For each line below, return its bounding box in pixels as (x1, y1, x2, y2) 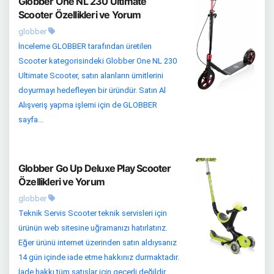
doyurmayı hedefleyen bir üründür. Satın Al (18, 86, 166, 95)
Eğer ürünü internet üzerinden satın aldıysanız (18, 238, 177, 248)
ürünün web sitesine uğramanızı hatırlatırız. (18, 223, 168, 233)
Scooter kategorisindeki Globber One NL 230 (18, 56, 177, 66)
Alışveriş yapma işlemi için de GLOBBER (18, 100, 157, 110)
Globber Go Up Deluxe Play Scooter (18, 162, 171, 175)
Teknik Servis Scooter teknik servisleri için (18, 209, 167, 218)
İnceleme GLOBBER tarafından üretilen (18, 42, 152, 51)
